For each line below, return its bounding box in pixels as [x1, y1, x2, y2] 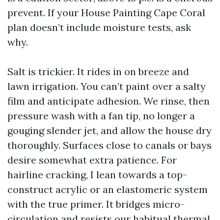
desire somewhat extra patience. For [7, 154, 177, 166]
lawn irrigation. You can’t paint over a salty [7, 80, 206, 92]
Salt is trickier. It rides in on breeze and [7, 65, 189, 78]
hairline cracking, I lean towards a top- [7, 168, 187, 181]
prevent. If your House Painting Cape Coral [7, 6, 205, 19]
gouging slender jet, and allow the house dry [7, 124, 212, 137]
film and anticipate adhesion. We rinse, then [7, 95, 210, 107]
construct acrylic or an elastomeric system [7, 183, 208, 195]
